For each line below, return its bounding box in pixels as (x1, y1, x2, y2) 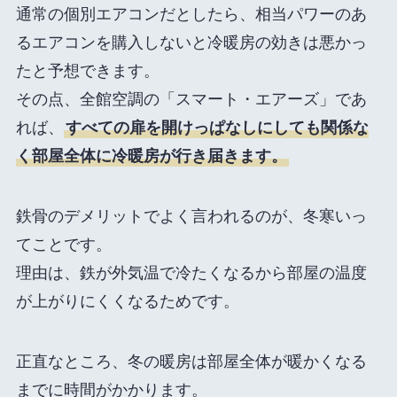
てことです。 (15, 236, 112, 254)
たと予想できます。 (15, 62, 160, 81)
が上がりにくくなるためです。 (15, 292, 239, 311)
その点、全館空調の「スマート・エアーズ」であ (15, 90, 367, 109)
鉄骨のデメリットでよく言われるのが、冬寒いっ (15, 207, 367, 226)
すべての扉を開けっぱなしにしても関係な (65, 119, 369, 137)
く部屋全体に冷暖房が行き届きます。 (15, 147, 287, 166)
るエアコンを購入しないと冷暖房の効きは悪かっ (15, 34, 367, 52)
